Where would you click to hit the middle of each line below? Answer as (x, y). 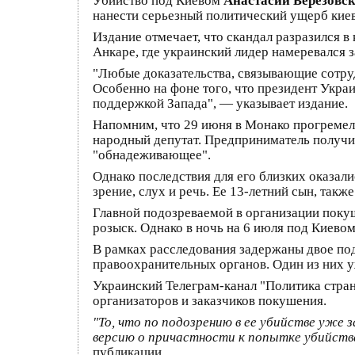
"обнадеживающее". (152, 155)
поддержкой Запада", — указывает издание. (220, 103)
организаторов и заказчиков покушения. (210, 301)
